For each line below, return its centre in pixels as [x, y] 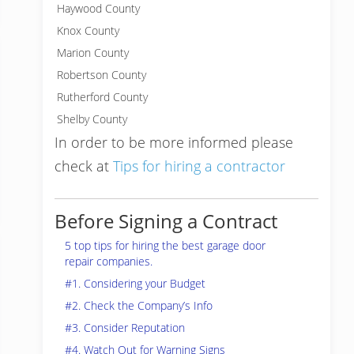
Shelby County [92, 119]
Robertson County [102, 75]
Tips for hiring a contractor [199, 166]
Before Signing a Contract [166, 221]
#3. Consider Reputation [125, 328]
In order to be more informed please [174, 142]
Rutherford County [102, 97]
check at [84, 166]
